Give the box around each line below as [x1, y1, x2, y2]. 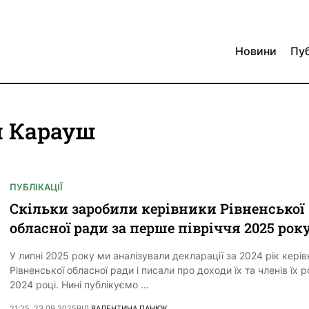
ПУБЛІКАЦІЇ [10, 181, 63, 193]
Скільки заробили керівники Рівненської [10, 199, 304, 218]
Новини [235, 44, 277, 59]
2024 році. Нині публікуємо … [10, 279, 149, 291]
